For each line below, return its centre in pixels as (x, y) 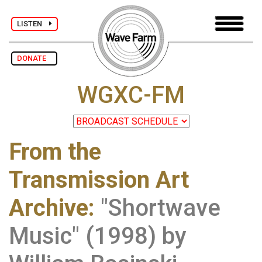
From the (55, 152)
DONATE (34, 58)
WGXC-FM (131, 95)
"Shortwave (161, 208)
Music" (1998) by (98, 236)
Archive (49, 208)
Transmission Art (99, 180)
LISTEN (33, 23)
